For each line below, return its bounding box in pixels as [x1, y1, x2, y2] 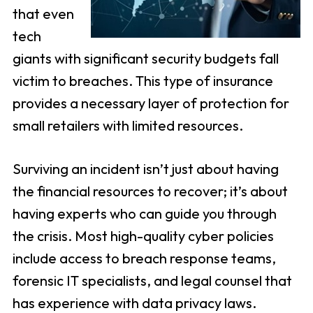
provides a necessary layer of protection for [12, 94, 289, 112]
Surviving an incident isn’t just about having [12, 160, 279, 178]
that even [12, 5, 74, 23]
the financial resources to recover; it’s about [12, 182, 288, 201]
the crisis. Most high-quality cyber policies [12, 227, 274, 245]
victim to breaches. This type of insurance [12, 72, 273, 90]
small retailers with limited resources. [12, 117, 243, 135]
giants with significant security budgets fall [12, 50, 279, 68]
